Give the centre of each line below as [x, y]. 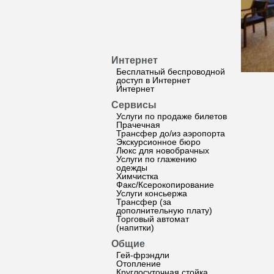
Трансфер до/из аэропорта [171, 133]
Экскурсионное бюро [158, 142]
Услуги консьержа [152, 193]
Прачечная [138, 125]
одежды [132, 168]
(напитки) [135, 228]
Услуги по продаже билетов [172, 116]
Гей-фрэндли [143, 255]
